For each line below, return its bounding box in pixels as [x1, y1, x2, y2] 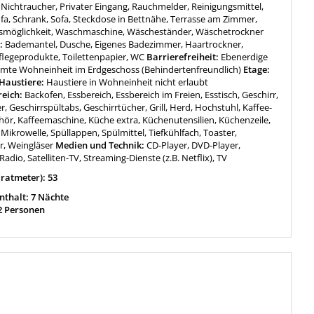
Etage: [241, 63, 271, 76]
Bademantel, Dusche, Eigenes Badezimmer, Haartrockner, [5, 38, 244, 51]
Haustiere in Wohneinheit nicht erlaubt [46, 76, 209, 89]
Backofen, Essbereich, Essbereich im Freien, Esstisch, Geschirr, [25, 88, 279, 102]
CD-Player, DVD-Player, [146, 139, 241, 152]
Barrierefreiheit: [144, 50, 221, 64]
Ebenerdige [221, 50, 268, 64]
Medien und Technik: [53, 139, 147, 152]
